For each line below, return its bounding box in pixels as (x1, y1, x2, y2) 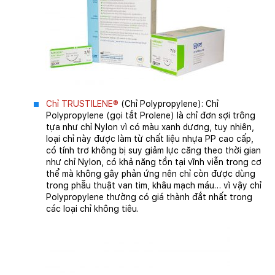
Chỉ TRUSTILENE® (46, 99, 118, 109)
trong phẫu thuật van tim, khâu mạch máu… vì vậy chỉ (46, 180, 261, 191)
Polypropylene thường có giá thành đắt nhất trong (46, 192, 252, 203)
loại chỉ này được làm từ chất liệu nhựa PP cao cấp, (46, 134, 254, 144)
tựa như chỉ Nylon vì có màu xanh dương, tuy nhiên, (46, 122, 254, 133)
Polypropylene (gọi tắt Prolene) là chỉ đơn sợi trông (46, 110, 255, 121)
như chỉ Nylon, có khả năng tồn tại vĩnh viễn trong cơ (46, 157, 261, 168)
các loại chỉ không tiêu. (46, 204, 144, 214)
